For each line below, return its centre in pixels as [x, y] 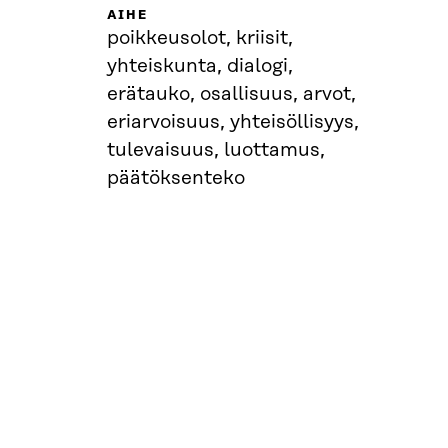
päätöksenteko [175, 178]
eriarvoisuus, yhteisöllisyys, [232, 122]
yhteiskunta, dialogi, [199, 66]
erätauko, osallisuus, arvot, [231, 94]
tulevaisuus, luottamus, [215, 150]
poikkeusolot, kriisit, [199, 38]
